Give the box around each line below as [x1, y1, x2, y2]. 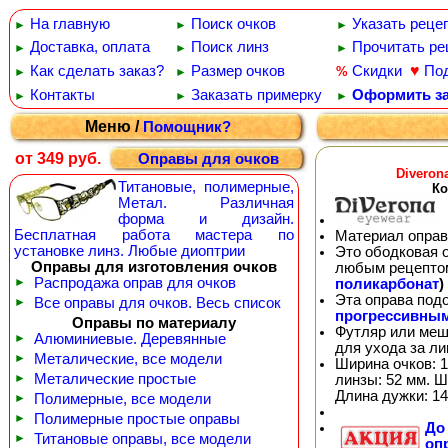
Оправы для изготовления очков [31, 259, 277, 275]
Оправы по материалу [72, 315, 236, 331]
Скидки [352, 63, 402, 79]
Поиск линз [191, 39, 269, 55]
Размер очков [191, 63, 285, 79]
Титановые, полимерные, [118, 179, 294, 195]
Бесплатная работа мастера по [14, 227, 294, 243]
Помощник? [143, 119, 231, 135]
